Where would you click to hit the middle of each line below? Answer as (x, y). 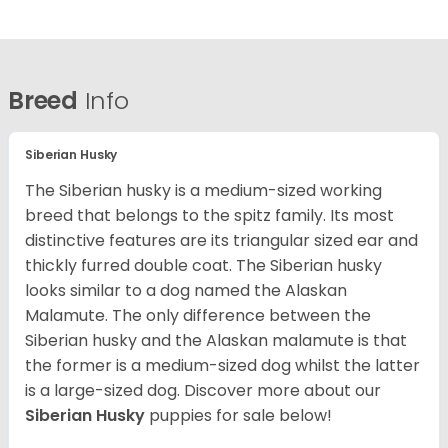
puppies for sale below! (240, 416)
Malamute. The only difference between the (198, 316)
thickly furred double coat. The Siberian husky (203, 266)
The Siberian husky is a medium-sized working (203, 191)
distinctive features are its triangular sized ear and (221, 241)
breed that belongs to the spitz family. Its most (209, 216)
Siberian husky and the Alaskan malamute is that (216, 341)
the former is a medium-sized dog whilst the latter (222, 366)
